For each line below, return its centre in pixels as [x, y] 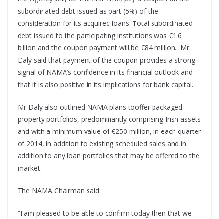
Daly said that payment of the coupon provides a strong [106, 60]
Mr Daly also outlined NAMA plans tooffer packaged [100, 107]
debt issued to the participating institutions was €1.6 [100, 36]
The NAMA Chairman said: [59, 191]
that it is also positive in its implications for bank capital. [105, 85]
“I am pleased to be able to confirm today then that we [105, 213]
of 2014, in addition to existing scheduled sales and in [102, 144]
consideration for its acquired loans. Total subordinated [105, 23]
